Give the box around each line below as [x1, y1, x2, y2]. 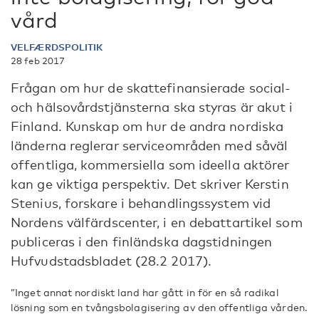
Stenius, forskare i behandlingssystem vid [11, 195, 271, 211]
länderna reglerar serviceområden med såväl [11, 137, 288, 153]
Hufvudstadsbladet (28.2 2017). [11, 253, 212, 268]
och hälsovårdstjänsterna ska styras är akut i [11, 99, 293, 115]
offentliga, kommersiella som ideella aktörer [11, 157, 290, 172]
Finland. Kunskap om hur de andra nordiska [11, 118, 284, 134]
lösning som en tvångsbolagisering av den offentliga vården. [11, 301, 308, 313]
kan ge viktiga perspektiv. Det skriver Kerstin [11, 176, 289, 192]
